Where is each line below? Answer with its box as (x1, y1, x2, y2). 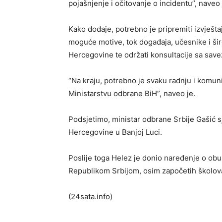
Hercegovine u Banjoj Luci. (68, 127, 162, 137)
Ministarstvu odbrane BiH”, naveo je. (68, 89, 195, 99)
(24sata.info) (68, 192, 112, 202)
